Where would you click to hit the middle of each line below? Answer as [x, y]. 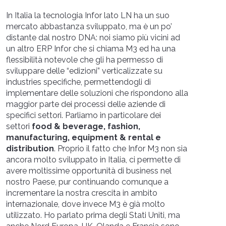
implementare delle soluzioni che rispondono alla [97, 93]
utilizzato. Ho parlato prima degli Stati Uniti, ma [93, 215]
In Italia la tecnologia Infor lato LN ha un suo [88, 15]
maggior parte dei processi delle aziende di [86, 104]
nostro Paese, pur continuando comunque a [87, 182]
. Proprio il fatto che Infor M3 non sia [121, 149]
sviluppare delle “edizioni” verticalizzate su [84, 71]
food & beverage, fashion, [86, 126]
